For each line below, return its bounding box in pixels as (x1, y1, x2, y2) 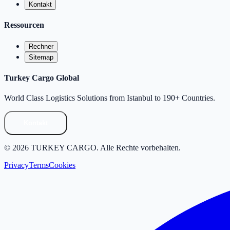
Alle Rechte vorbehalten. (100, 143, 181, 152)
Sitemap (29, 53, 53, 61)
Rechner (29, 42, 53, 50)
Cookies (49, 161, 75, 170)
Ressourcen (4, 21, 44, 30)
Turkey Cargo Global (4, 73, 79, 83)
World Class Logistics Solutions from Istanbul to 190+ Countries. (4, 93, 215, 103)
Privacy (4, 161, 29, 170)
